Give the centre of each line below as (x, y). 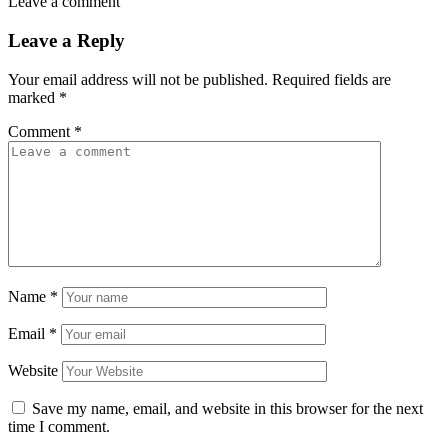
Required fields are (331, 79)
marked (33, 97)
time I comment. (59, 426)
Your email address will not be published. (138, 79)
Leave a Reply (66, 40)
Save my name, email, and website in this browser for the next (227, 408)
